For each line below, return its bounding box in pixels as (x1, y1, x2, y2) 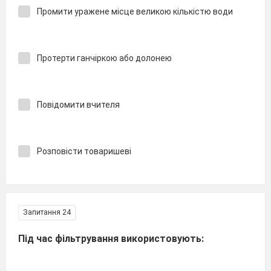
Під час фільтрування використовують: (18, 233, 204, 244)
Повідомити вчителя (37, 99, 120, 109)
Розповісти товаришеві (37, 146, 131, 156)
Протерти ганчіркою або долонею (37, 53, 172, 63)
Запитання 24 (23, 208, 71, 217)
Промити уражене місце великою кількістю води (37, 6, 233, 16)
